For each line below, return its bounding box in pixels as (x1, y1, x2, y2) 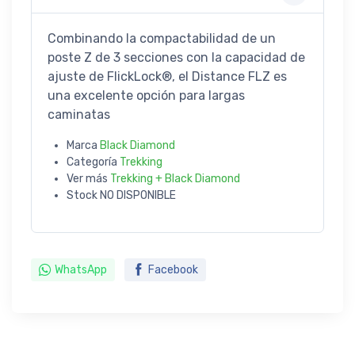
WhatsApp (55, 262, 107, 277)
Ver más (67, 171, 110, 185)
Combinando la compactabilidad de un (48, 30, 276, 46)
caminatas (48, 106, 110, 122)
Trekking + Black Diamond (110, 171, 240, 185)
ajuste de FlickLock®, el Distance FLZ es (48, 68, 287, 84)
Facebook (148, 262, 198, 277)
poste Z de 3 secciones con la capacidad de (48, 49, 305, 65)
